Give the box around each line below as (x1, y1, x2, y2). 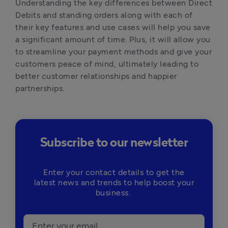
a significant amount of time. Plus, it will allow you (15, 35, 211, 44)
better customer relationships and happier (15, 71, 177, 81)
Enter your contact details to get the (43, 167, 185, 177)
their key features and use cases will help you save (15, 22, 211, 32)
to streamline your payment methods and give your (15, 47, 212, 56)
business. (95, 188, 133, 197)
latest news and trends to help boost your (34, 178, 194, 187)
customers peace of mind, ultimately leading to (15, 59, 198, 69)
